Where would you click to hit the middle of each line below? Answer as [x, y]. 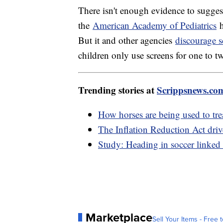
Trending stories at [117, 90]
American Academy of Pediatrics [155, 25]
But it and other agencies [127, 40]
